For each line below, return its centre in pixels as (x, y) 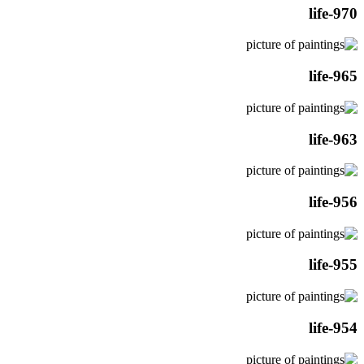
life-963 (333, 139)
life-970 (333, 13)
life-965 (333, 76)
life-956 (333, 202)
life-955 (333, 265)
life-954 (333, 327)
